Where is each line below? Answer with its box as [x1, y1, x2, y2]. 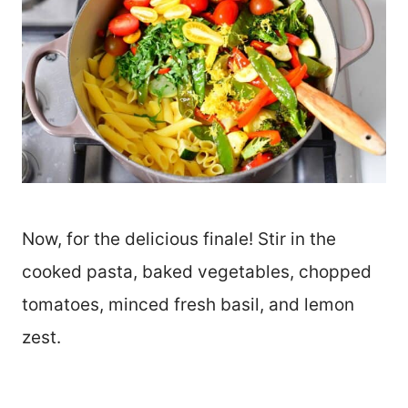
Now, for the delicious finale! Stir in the [22, 229, 336, 250]
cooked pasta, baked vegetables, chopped [22, 261, 372, 283]
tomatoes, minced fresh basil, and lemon [22, 294, 354, 316]
